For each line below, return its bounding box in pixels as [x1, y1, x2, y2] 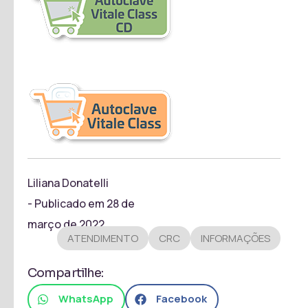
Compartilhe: [27, 265, 104, 280]
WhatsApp [58, 291, 113, 307]
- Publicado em [27, 195, 107, 211]
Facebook [156, 291, 207, 307]
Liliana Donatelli [27, 175, 109, 190]
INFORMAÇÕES [201, 230, 270, 245]
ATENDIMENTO [67, 230, 138, 245]
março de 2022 [27, 216, 104, 232]
